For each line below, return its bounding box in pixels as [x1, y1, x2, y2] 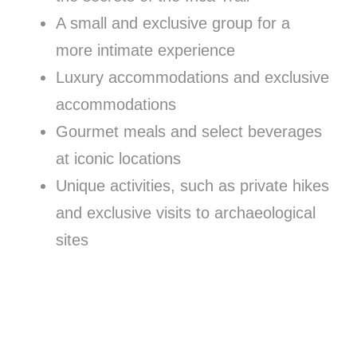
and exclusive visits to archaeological [56, 204, 316, 222]
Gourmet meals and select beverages [56, 123, 322, 141]
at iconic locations [56, 150, 181, 168]
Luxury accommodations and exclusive [56, 69, 329, 87]
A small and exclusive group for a [56, 14, 290, 33]
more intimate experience [56, 41, 235, 60]
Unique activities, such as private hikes [56, 177, 329, 195]
